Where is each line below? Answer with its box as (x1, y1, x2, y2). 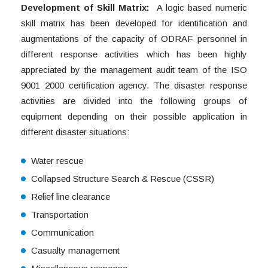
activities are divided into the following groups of (21, 96, 247, 106)
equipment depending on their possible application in (21, 111, 247, 122)
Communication (31, 227, 94, 238)
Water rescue (31, 156, 83, 166)
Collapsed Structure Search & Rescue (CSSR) (31, 173, 214, 184)
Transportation (31, 209, 89, 220)
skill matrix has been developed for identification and (21, 18, 247, 29)
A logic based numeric (153, 2, 247, 13)
